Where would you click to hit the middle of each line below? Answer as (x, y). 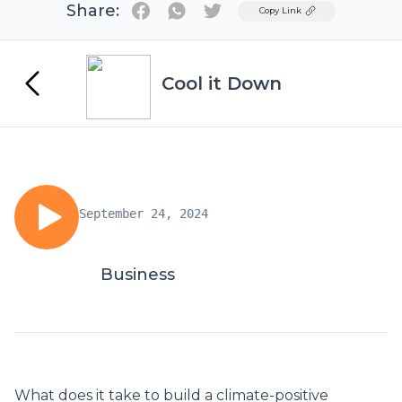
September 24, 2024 (144, 214)
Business (138, 275)
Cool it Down (222, 83)
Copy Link (280, 10)
